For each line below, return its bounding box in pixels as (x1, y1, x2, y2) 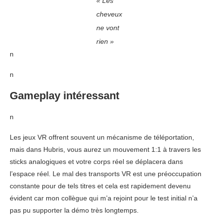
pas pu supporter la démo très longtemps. (10, 206, 139, 214)
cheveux (96, 10, 122, 18)
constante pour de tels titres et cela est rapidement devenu (10, 182, 191, 190)
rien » (96, 37, 114, 45)
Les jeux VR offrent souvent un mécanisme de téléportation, (10, 133, 194, 141)
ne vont (96, 23, 119, 32)
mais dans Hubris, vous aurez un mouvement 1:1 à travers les (10, 145, 201, 153)
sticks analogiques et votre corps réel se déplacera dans (10, 157, 183, 165)
